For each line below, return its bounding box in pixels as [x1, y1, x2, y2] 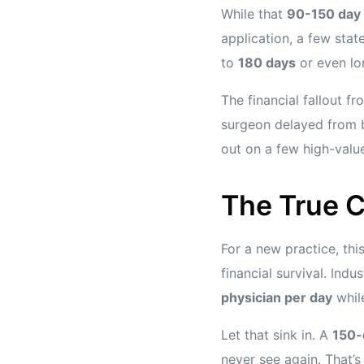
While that [221, 5, 287, 22]
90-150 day [287, 5, 361, 22]
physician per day [221, 288, 332, 305]
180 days [238, 54, 296, 71]
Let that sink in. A [221, 326, 332, 343]
